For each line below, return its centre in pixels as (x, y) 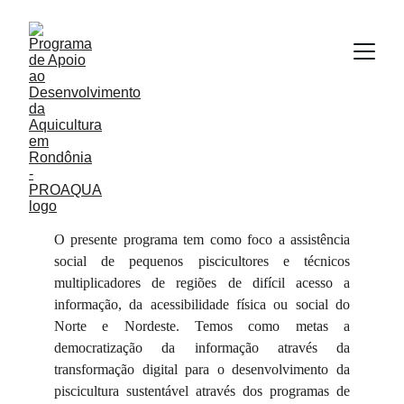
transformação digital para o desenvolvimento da (202, 369)
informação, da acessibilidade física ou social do (202, 304)
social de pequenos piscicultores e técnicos (202, 261)
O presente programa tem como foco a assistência (202, 239)
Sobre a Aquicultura (187, 121)
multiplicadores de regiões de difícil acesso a (202, 283)
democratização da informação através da (202, 348)
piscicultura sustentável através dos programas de (202, 391)
